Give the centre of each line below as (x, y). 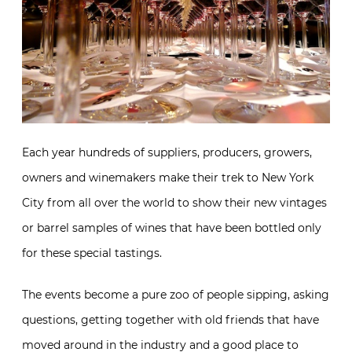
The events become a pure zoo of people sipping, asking (176, 294)
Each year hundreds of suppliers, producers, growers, (167, 152)
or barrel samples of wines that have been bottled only (172, 227)
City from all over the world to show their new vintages (174, 202)
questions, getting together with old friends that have (170, 319)
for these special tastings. (92, 253)
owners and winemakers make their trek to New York (168, 177)
